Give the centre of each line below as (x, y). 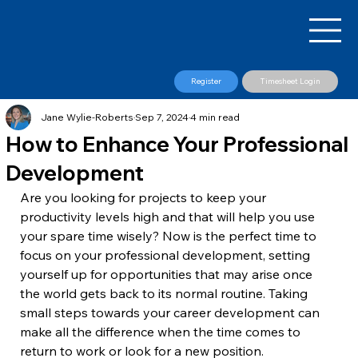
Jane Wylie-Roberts (88, 117)
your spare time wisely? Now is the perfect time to (170, 236)
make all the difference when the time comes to (162, 332)
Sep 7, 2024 (162, 117)
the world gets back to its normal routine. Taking (166, 294)
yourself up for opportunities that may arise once (168, 274)
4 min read (215, 117)
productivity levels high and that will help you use (169, 217)
